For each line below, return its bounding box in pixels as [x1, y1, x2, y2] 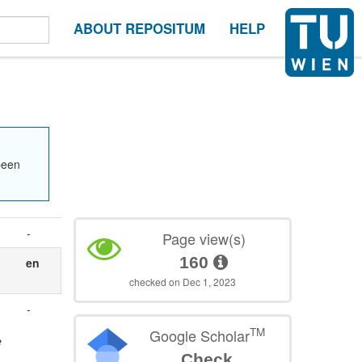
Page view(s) [162, 227, 246, 249]
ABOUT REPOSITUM [74, 19, 205, 38]
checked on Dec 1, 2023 [129, 274, 237, 288]
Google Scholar [149, 324, 250, 346]
